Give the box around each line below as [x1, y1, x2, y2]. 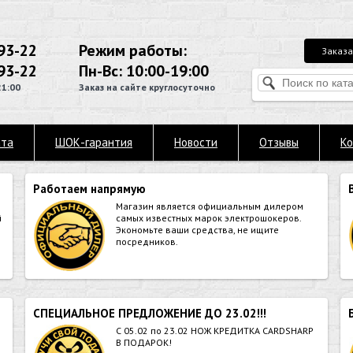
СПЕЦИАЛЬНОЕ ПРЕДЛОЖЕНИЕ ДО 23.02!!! [33, 306, 266, 321]
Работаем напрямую [33, 181, 146, 196]
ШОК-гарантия [55, 135, 132, 150]
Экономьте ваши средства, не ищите [116, 224, 279, 236]
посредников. [116, 236, 178, 247]
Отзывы [259, 135, 299, 150]
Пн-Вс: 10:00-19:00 [79, 61, 209, 81]
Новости [174, 135, 217, 150]
